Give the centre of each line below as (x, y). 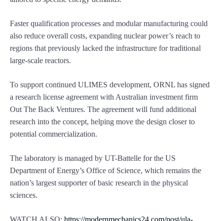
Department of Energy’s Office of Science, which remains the (106, 170)
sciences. (24, 195)
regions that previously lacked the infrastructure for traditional (105, 48)
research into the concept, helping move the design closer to (102, 121)
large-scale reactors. (40, 60)
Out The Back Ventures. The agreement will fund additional (103, 109)
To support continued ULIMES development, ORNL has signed (110, 84)
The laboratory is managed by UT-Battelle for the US (93, 158)
